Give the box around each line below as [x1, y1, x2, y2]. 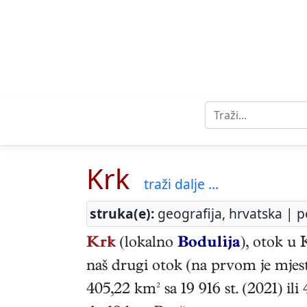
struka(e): [90, 204, 154, 223]
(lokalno [116, 236, 177, 253]
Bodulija [177, 236, 241, 253]
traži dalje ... [144, 175, 219, 194]
